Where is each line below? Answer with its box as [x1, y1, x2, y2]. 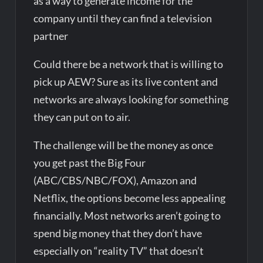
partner [33, 29, 69, 42]
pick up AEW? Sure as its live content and [33, 75, 218, 88]
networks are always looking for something [33, 92, 229, 106]
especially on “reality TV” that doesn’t [33, 244, 204, 257]
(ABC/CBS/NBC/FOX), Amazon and [33, 173, 197, 187]
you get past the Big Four [33, 156, 146, 169]
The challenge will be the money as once [33, 138, 214, 151]
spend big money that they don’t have [33, 226, 203, 240]
